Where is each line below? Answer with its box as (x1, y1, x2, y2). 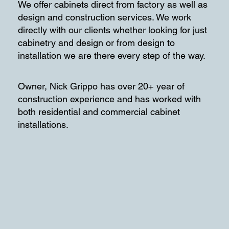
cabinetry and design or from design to (18, 37, 175, 48)
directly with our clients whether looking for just (18, 24, 208, 35)
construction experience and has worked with (18, 93, 201, 104)
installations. (18, 119, 69, 130)
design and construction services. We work (18, 11, 192, 22)
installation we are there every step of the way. (18, 50, 206, 61)
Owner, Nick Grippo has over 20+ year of (18, 80, 185, 91)
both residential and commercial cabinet (18, 106, 180, 117)
